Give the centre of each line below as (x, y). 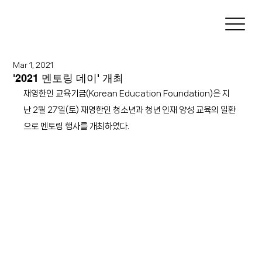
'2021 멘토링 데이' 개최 (68, 78)
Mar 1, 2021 (33, 65)
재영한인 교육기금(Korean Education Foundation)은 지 (127, 93)
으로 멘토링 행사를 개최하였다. (77, 126)
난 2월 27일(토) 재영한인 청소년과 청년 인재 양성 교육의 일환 (130, 110)
